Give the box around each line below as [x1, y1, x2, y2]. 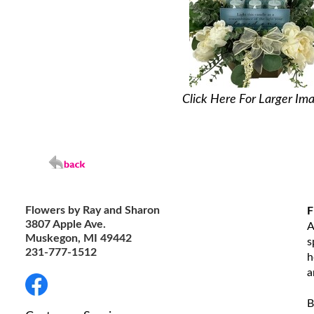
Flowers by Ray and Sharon [25, 204, 160, 216]
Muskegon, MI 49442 [25, 232, 132, 244]
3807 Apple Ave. [25, 218, 106, 230]
